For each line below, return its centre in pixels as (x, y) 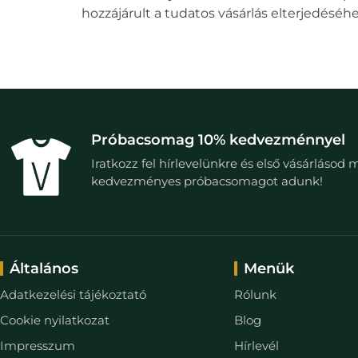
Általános (44, 268)
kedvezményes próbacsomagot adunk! (207, 181)
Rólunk (255, 294)
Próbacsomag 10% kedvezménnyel (218, 139)
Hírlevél (256, 346)
